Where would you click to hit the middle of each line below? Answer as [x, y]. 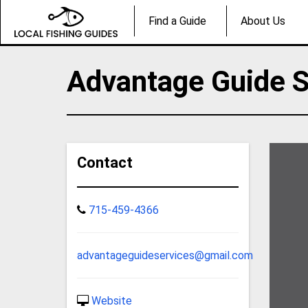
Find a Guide [177, 21]
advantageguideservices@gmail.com [165, 255]
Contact [105, 162]
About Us [263, 21]
